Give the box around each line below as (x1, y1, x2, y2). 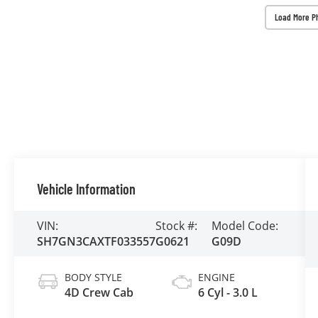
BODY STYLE (65, 270, 123, 284)
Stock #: (155, 217, 198, 234)
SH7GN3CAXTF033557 (37, 233, 156, 249)
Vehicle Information (37, 180, 136, 197)
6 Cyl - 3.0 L (197, 284, 258, 300)
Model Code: (211, 217, 278, 234)
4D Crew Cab (65, 284, 134, 300)
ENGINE (197, 270, 235, 284)
